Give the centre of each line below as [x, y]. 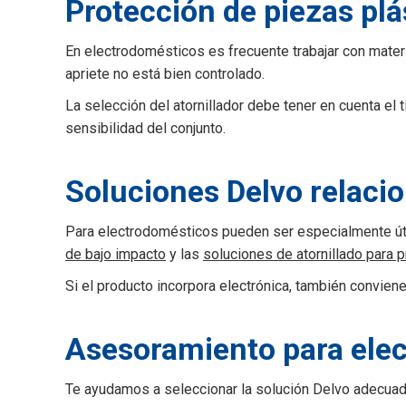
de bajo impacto [116, 254]
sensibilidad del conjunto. [145, 128]
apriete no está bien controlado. [165, 74]
